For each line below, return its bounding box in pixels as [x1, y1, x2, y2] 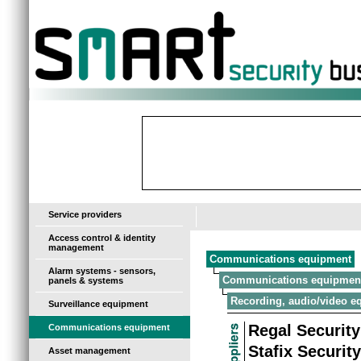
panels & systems [48, 276, 123, 285]
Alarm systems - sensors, [48, 266, 156, 276]
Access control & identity [48, 233, 156, 243]
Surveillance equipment [48, 299, 148, 309]
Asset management [48, 346, 131, 355]
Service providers [48, 210, 122, 219]
